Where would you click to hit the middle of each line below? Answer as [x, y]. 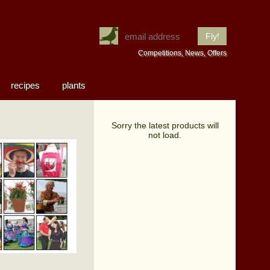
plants [74, 85]
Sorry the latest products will [165, 125]
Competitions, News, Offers [182, 53]
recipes [25, 85]
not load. [165, 135]
